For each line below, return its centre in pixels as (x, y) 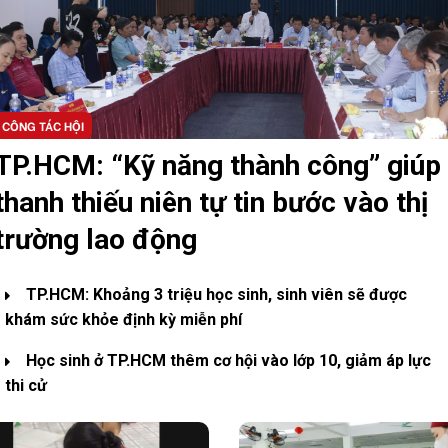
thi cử (26, 386)
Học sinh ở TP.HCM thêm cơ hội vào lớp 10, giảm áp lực (228, 361)
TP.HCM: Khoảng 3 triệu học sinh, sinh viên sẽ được (216, 295)
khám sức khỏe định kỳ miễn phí (123, 320)
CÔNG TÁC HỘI (43, 126)
